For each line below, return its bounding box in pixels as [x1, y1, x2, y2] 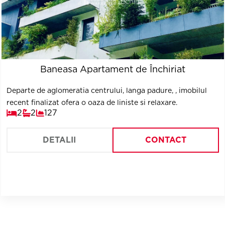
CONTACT [145, 135, 186, 145]
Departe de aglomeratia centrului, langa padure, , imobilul [6, 86, 207, 94]
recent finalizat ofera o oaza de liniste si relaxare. [6, 98, 177, 106]
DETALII [43, 135, 76, 145]
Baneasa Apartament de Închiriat [40, 64, 185, 74]
